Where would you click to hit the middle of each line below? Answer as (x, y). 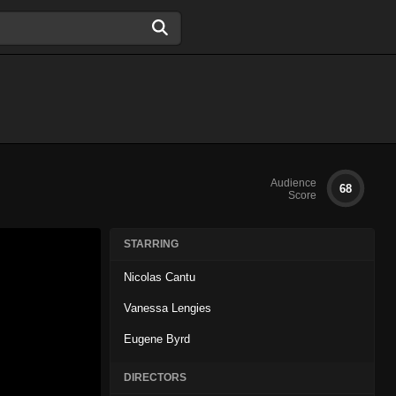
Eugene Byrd (157, 339)
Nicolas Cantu (160, 277)
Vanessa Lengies (168, 308)
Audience (293, 183)
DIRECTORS (155, 377)
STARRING (151, 244)
